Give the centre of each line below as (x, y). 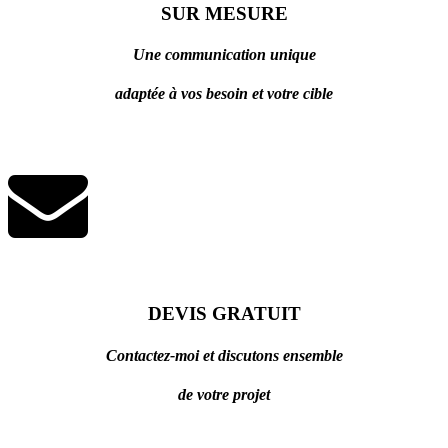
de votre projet (224, 394)
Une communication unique (224, 55)
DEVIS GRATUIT (224, 314)
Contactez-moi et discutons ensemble (224, 355)
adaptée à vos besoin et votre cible (224, 94)
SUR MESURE (224, 13)
